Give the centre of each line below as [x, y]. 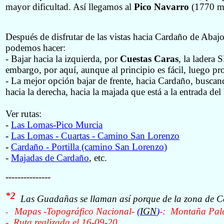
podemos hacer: [35, 47]
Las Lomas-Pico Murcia [57, 124]
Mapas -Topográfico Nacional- [76, 211]
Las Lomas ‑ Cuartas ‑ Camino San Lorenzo [95, 135]
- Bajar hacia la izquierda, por [63, 58]
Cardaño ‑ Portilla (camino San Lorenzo [87, 146]
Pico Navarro [161, 6]
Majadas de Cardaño [50, 157]
